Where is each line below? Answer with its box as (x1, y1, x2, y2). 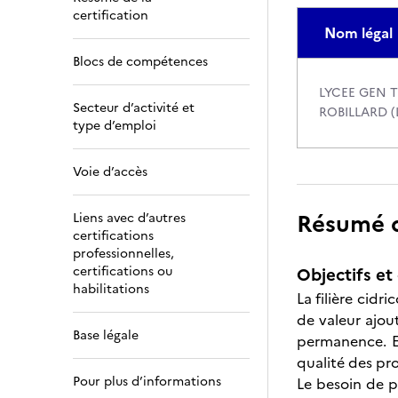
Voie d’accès (73, 163, 147, 181)
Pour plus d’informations (73, 372, 221, 391)
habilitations (73, 280, 149, 298)
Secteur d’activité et (73, 99, 195, 117)
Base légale (73, 326, 139, 345)
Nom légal (324, 22, 393, 44)
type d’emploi (73, 116, 156, 135)
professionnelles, (73, 244, 174, 263)
